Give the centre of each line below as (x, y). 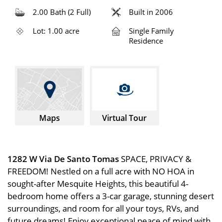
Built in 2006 (151, 12)
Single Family (151, 30)
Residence (146, 40)
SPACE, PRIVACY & (156, 159)
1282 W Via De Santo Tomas (64, 159)
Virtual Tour (124, 118)
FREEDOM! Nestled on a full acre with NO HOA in (101, 171)
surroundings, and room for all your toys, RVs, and (103, 208)
